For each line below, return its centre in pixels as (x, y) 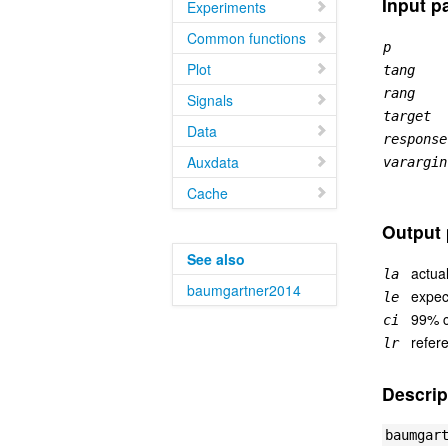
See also (216, 259)
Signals (210, 100)
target (406, 116)
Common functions (246, 38)
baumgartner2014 (244, 290)
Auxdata (213, 162)
